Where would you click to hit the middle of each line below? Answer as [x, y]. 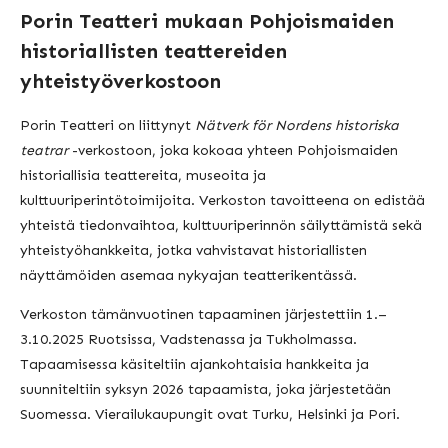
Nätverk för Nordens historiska [297, 125]
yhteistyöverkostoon [120, 81]
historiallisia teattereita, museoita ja [143, 175]
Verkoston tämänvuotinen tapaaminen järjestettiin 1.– [203, 314]
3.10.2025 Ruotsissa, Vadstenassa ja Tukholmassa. [188, 339]
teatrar [44, 150]
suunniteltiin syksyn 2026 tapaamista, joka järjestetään [205, 389]
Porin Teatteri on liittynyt [107, 125]
